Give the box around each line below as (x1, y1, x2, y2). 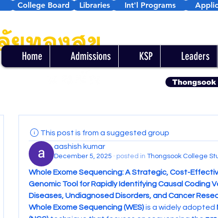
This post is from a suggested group (40, 129, 169, 137)
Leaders (181, 50, 210, 63)
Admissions (71, 50, 111, 63)
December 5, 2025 (54, 153, 112, 160)
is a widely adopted (144, 203, 217, 211)
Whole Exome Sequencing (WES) (28, 203, 144, 211)
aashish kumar (54, 143, 105, 150)
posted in (116, 153, 145, 160)
